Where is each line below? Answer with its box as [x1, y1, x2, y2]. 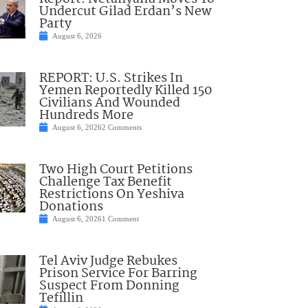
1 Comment [101, 214, 139, 223]
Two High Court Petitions [38, 159, 192, 181]
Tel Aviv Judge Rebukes [38, 251, 177, 272]
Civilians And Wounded [38, 93, 180, 114]
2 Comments [101, 123, 142, 132]
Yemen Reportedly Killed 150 [38, 80, 212, 102]
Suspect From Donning [38, 276, 179, 297]
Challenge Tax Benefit [38, 172, 172, 193]
